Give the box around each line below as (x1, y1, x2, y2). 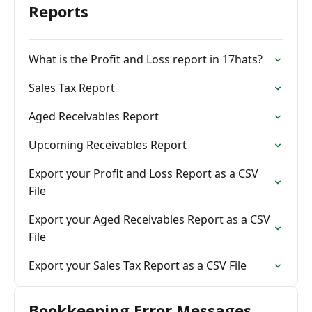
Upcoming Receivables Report (29, 137, 187, 153)
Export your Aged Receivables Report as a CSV (29, 212, 270, 227)
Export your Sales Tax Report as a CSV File (29, 258, 247, 273)
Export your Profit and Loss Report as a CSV (29, 166, 258, 181)
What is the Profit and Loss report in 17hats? (29, 52, 263, 67)
